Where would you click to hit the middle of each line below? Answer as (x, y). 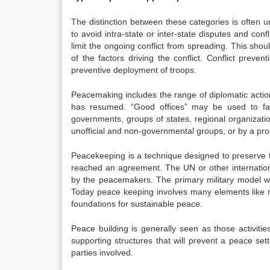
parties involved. (102, 253)
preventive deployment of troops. (134, 70)
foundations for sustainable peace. (137, 204)
